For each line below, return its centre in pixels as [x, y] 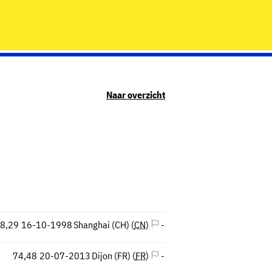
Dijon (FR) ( [114, 255]
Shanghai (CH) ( [104, 224]
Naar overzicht [136, 95]
